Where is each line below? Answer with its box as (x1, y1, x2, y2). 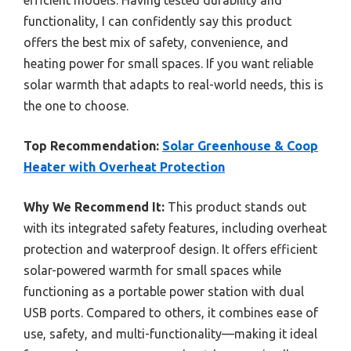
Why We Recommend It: (24, 199, 165, 214)
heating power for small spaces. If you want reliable (24, 56, 313, 71)
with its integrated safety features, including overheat (24, 220, 327, 235)
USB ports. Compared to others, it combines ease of (24, 305, 318, 320)
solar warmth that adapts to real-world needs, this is (24, 77, 324, 92)
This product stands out (165, 199, 306, 214)
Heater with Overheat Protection (24, 159, 225, 174)
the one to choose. (24, 98, 128, 113)
